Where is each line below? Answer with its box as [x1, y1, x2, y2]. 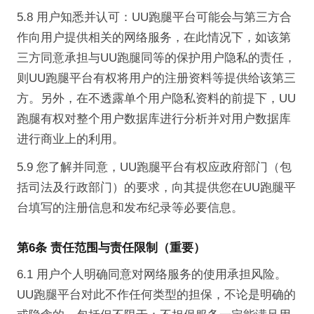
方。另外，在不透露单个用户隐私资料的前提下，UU [16, 92, 296, 106]
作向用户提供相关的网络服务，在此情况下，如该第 [16, 31, 291, 45]
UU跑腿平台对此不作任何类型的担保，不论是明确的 [16, 287, 296, 301]
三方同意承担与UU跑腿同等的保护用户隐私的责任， [16, 51, 296, 65]
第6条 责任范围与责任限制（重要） [16, 241, 205, 255]
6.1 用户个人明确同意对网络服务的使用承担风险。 [16, 267, 287, 281]
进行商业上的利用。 [16, 132, 124, 146]
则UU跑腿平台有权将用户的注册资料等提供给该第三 [16, 71, 296, 86]
